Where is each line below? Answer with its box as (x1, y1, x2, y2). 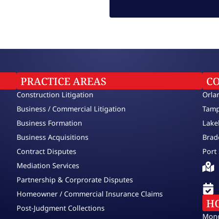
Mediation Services (17, 160, 79, 170)
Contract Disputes (17, 146, 76, 156)
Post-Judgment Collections (17, 203, 105, 213)
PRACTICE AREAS (21, 74, 107, 88)
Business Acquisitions (17, 132, 88, 142)
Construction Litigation (17, 89, 93, 99)
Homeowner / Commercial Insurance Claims (17, 189, 163, 198)
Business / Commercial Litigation (17, 104, 126, 113)
